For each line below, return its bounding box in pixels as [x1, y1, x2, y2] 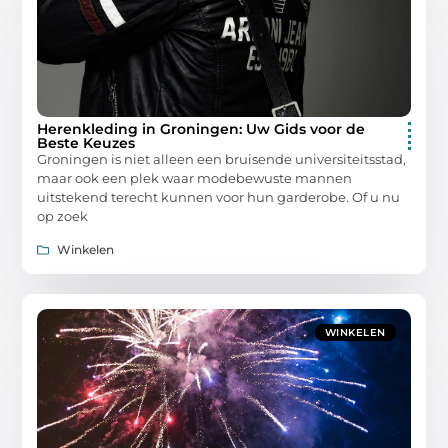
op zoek [37, 208, 89, 225]
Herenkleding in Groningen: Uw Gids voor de [37, 120, 366, 139]
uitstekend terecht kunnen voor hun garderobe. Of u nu [37, 189, 401, 206]
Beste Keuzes [37, 134, 136, 153]
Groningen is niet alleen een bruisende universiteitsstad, [37, 151, 407, 168]
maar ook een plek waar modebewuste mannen [37, 170, 353, 187]
